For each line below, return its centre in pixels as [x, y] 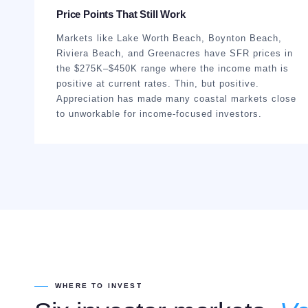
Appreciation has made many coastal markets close [176, 99]
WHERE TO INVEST [99, 286]
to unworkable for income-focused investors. [159, 114]
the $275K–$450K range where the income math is [173, 68]
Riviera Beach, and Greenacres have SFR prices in [175, 53]
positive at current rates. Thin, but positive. [158, 84]
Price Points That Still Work [121, 14]
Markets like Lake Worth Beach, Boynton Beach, [169, 38]
